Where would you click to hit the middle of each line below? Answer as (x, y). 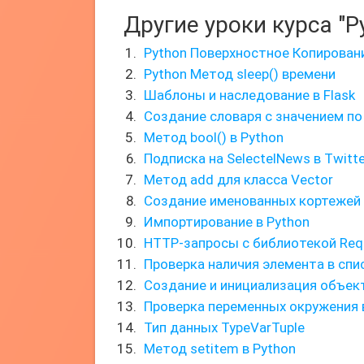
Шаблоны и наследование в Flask (249, 95)
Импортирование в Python (227, 222)
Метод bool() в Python (214, 137)
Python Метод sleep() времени (240, 74)
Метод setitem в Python (220, 349)
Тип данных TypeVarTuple (224, 327)
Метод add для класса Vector (238, 180)
